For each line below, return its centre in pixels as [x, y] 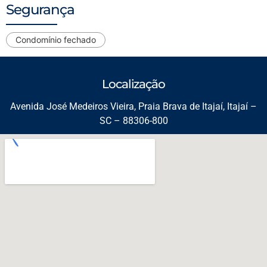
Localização [133, 84]
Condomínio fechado [56, 40]
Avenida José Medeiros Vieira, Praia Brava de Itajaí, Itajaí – [133, 107]
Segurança [40, 10]
